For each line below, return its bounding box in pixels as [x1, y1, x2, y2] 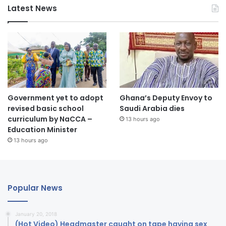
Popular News [8, 183, 63, 194]
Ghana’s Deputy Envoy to [119, 93, 212, 103]
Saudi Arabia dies [119, 103, 185, 114]
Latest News [8, 3, 57, 14]
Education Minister [8, 125, 77, 135]
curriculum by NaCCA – [8, 114, 92, 125]
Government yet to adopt [8, 93, 103, 103]
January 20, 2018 [15, 211, 57, 217]
